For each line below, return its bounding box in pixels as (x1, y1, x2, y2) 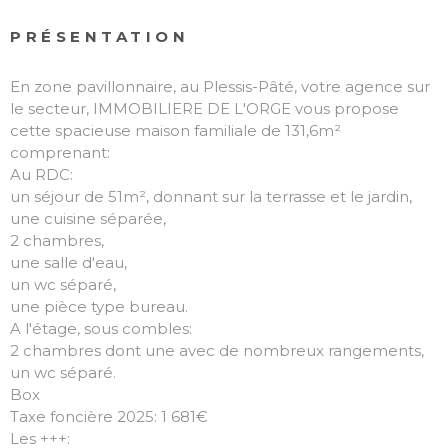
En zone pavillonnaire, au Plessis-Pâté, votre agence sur (10, 76, 430, 96)
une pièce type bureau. (10, 296, 188, 316)
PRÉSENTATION (10, 26, 189, 46)
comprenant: (10, 142, 110, 162)
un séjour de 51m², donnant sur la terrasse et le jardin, (10, 186, 412, 206)
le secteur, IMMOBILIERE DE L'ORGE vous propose (10, 98, 399, 118)
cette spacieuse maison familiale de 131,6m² (10, 120, 341, 140)
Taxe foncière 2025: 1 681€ (10, 406, 208, 426)
